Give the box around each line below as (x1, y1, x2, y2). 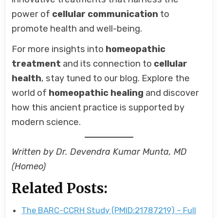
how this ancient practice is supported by (12, 102, 185, 113)
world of (12, 87, 49, 98)
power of (12, 8, 53, 19)
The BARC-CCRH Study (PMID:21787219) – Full (21, 205, 197, 216)
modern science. (12, 116, 81, 127)
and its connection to (61, 58, 154, 69)
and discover (144, 87, 200, 98)
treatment (12, 58, 61, 69)
